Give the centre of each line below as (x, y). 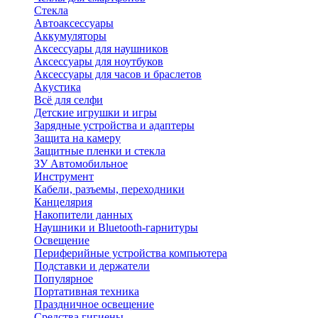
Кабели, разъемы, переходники (109, 189)
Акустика (57, 87)
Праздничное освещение (94, 304)
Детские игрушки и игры (95, 113)
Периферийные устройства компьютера (131, 253)
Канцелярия (63, 202)
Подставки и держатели (92, 266)
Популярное (64, 279)
